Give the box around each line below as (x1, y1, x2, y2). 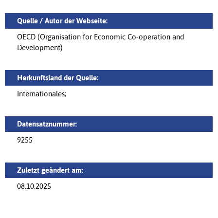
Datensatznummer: (17, 120, 77, 128)
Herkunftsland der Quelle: (17, 73, 98, 82)
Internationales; (17, 90, 66, 98)
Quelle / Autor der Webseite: (17, 17, 108, 25)
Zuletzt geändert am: (17, 166, 83, 174)
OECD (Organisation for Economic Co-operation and (17, 33, 184, 41)
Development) (17, 43, 63, 52)
